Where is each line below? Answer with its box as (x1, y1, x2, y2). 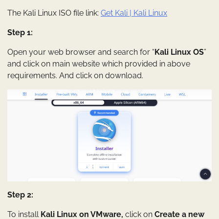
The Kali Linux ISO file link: (7, 8, 101, 18)
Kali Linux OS (154, 47, 204, 57)
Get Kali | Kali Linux (101, 8, 167, 18)
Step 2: (7, 190, 33, 199)
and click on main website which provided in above (7, 59, 190, 68)
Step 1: (7, 27, 33, 37)
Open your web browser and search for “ (7, 47, 154, 57)
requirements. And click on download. (7, 70, 143, 80)
